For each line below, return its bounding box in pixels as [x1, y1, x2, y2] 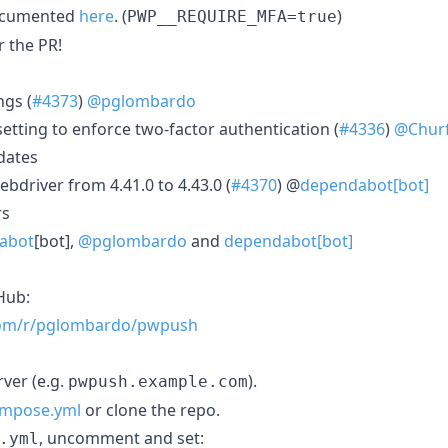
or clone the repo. [81, 398, 220, 421]
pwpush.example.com [68, 371, 248, 391]
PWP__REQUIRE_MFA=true [127, 6, 337, 26]
